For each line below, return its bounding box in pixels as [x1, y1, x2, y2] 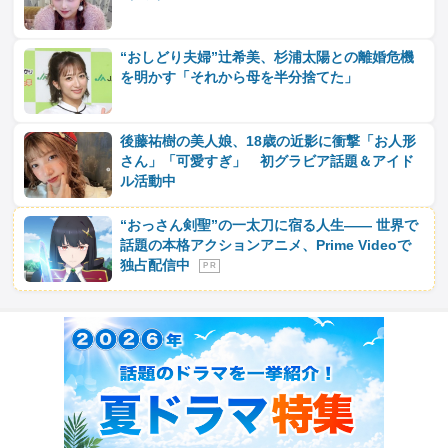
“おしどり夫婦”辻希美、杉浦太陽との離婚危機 [120, 50, 415, 65]
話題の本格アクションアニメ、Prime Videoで [120, 238, 412, 253]
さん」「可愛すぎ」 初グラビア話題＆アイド [120, 154, 415, 169]
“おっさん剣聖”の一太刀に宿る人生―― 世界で [120, 218, 419, 233]
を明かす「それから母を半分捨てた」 [120, 70, 359, 85]
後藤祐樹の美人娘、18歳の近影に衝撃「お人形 [120, 134, 417, 149]
